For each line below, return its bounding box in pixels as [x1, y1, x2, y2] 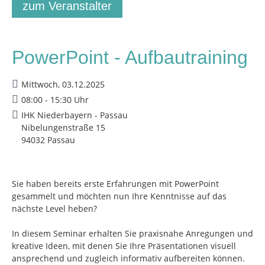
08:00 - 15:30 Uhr [21, 94, 89, 105]
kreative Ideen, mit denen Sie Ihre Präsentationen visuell [12, 240, 236, 251]
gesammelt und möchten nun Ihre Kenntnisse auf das [12, 190, 227, 202]
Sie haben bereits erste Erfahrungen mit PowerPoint [12, 178, 219, 189]
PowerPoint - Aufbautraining [12, 47, 248, 68]
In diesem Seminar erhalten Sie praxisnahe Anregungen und [12, 228, 253, 239]
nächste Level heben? [12, 203, 97, 214]
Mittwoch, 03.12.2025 [21, 79, 105, 90]
